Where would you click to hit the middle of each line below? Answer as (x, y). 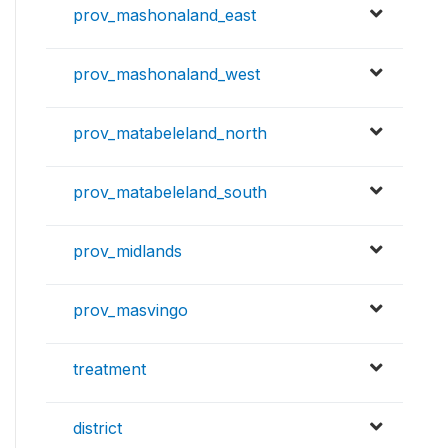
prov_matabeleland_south (170, 191)
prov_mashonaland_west (166, 73)
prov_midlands (127, 250)
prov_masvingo (130, 309)
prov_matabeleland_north (170, 132)
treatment (109, 368)
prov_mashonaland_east (164, 14)
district (97, 427)
